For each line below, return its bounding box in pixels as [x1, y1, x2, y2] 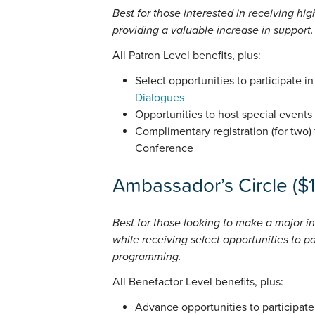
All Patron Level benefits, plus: [112, 49, 261, 63]
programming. [112, 249, 181, 264]
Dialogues [135, 91, 184, 105]
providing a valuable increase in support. [112, 23, 314, 38]
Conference [135, 141, 193, 156]
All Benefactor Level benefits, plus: [112, 274, 283, 289]
